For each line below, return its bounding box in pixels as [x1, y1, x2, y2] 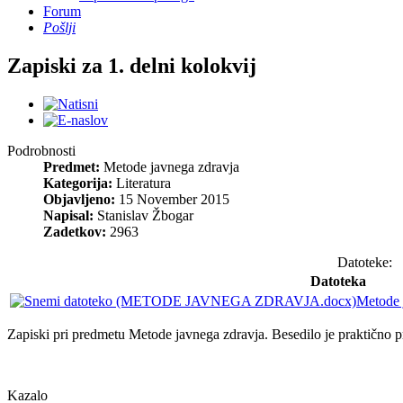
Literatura [116, 175, 171, 191]
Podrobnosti [7, 142, 76, 158]
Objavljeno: [43, 191, 115, 207]
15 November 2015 [115, 191, 229, 207]
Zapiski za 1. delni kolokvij [7, 53, 256, 77]
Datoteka [309, 273, 366, 289]
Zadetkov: [43, 223, 106, 239]
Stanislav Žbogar [97, 207, 193, 223]
